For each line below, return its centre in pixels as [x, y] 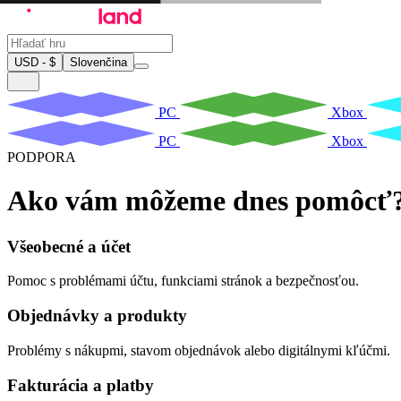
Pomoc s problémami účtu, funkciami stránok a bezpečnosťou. [183, 281]
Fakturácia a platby [81, 385]
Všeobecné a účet [69, 246]
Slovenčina [98, 62]
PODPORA [42, 157]
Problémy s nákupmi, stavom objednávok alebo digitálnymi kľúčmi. [199, 350]
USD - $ [35, 62]
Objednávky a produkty [97, 316]
